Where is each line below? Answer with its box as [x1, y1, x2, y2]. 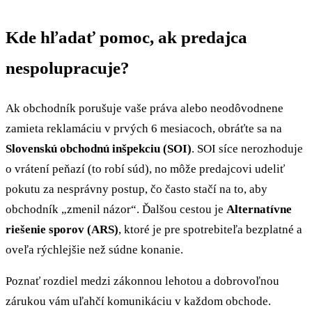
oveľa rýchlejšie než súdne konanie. [6, 242, 183, 256]
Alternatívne [226, 202, 292, 216]
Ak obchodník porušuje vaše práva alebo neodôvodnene [6, 101, 283, 115]
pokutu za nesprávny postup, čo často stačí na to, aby [6, 182, 267, 196]
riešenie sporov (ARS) [6, 222, 118, 236]
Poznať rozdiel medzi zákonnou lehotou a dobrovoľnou [6, 274, 279, 288]
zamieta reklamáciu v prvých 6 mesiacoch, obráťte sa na [6, 121, 282, 135]
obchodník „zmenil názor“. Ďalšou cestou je [6, 202, 226, 216]
